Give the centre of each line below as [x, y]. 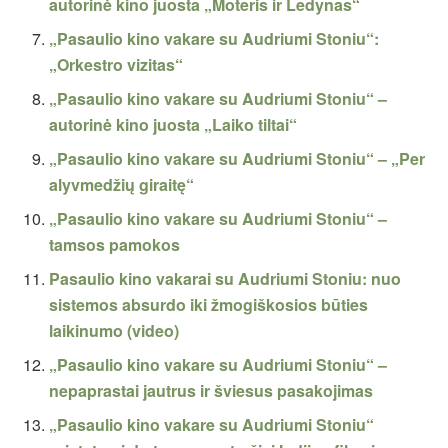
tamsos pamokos [115, 245]
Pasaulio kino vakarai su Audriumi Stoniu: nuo [225, 279]
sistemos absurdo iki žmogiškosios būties [209, 305]
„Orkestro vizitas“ [116, 65]
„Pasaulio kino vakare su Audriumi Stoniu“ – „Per [237, 159]
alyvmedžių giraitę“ [122, 185]
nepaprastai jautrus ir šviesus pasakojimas [211, 391]
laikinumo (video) [114, 331]
